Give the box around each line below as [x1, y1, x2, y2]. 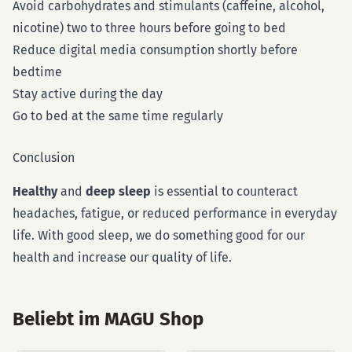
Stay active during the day [13, 86, 163, 101]
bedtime [13, 64, 62, 79]
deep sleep [86, 184, 151, 199]
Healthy [13, 184, 57, 199]
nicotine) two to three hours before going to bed [13, 20, 286, 35]
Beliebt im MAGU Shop [13, 308, 203, 330]
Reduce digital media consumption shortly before [13, 42, 298, 57]
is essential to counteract [151, 184, 298, 199]
